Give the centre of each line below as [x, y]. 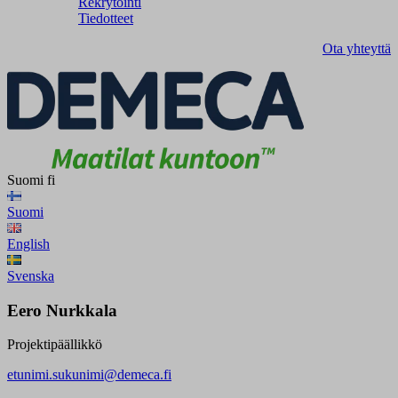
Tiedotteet [106, 18]
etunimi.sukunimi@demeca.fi [89, 375]
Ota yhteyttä [357, 48]
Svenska [31, 276]
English [28, 244]
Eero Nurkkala [62, 310]
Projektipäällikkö [55, 345]
